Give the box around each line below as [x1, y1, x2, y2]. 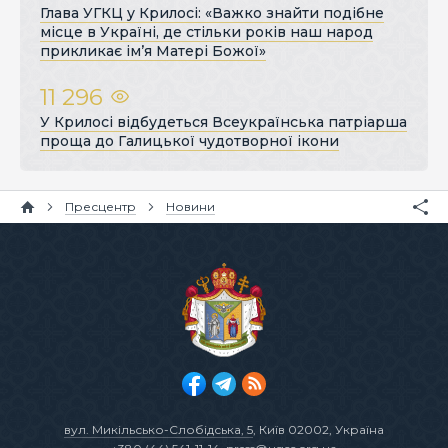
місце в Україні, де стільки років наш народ [40, 23, 373, 42]
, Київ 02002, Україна [253, 422, 384, 437]
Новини [166, 199, 215, 215]
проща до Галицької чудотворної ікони [40, 132, 339, 151]
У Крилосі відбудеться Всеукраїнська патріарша [40, 113, 407, 132]
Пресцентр [65, 199, 136, 215]
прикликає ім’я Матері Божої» [40, 42, 266, 61]
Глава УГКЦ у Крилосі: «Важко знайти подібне [40, 4, 384, 23]
